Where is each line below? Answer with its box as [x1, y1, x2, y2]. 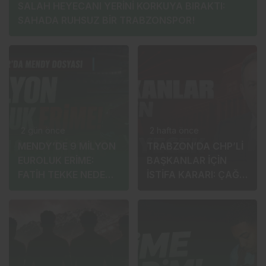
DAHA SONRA [146, 183, 211, 195]
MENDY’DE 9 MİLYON [18, 140, 116, 153]
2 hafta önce [149, 125, 199, 136]
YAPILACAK [146, 197, 201, 210]
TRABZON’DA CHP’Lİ [146, 140, 243, 153]
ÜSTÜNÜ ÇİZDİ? [18, 183, 90, 195]
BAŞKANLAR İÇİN [146, 154, 227, 167]
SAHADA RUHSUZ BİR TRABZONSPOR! [18, 14, 195, 27]
